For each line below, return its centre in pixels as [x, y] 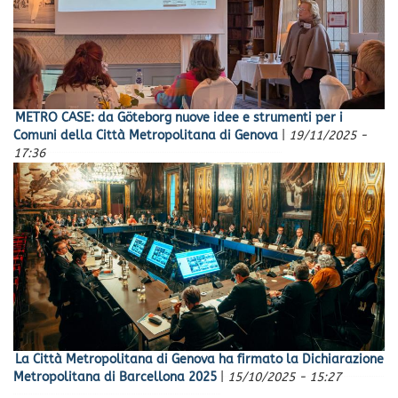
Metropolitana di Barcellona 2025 [115, 378]
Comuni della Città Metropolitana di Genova [146, 136]
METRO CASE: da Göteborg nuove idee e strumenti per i [179, 118]
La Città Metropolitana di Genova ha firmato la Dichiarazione [199, 360]
